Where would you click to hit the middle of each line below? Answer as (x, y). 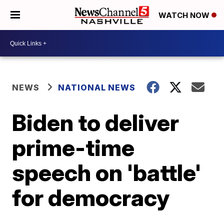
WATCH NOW (185, 15)
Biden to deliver (96, 122)
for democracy (91, 197)
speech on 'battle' (107, 172)
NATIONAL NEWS (97, 87)
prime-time (73, 147)
